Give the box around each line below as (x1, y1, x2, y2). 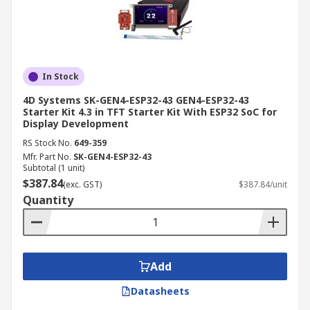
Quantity (23, 192, 73, 208)
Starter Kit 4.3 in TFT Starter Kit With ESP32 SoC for (23, 105, 277, 118)
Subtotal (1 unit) (23, 162, 84, 174)
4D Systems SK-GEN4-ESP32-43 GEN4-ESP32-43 (23, 93, 249, 107)
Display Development (23, 117, 129, 130)
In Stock (42, 71, 79, 82)
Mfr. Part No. (23, 151, 71, 163)
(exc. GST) (63, 179, 102, 190)
